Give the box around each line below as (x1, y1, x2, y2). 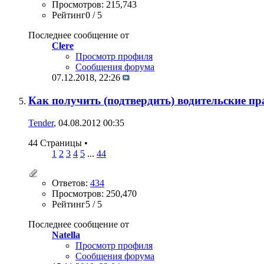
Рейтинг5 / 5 (52, 199, 102, 210)
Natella (52, 230, 80, 240)
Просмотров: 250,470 (52, 189, 137, 199)
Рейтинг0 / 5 (52, 9, 102, 20)
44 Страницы (28, 138, 84, 148)
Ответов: (52, 178, 90, 189)
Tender (28, 118, 54, 128)
